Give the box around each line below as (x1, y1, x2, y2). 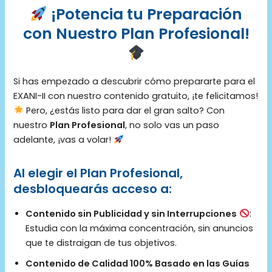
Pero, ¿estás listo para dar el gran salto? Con (24, 104, 225, 117)
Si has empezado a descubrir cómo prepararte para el (13, 75, 256, 87)
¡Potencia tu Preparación (47, 4, 242, 25)
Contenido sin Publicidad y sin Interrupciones (25, 207, 237, 220)
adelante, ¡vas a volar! (13, 133, 114, 146)
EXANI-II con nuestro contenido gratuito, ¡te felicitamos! (13, 89, 259, 102)
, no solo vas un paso (125, 118, 220, 131)
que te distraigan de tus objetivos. (25, 236, 177, 249)
